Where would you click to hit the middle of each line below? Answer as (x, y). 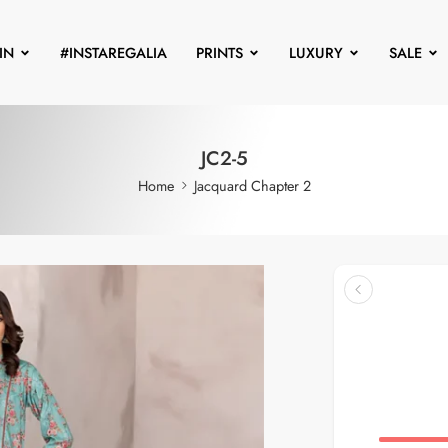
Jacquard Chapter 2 (252, 185)
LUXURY (315, 52)
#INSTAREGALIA (113, 52)
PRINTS (219, 52)
